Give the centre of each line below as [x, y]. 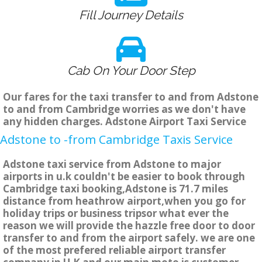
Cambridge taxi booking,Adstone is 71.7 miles [116, 189]
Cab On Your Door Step [131, 71]
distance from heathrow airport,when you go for [124, 201]
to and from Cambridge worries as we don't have [124, 109]
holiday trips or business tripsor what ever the [116, 213]
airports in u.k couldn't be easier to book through [124, 177]
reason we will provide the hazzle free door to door [129, 226]
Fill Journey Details [131, 15]
